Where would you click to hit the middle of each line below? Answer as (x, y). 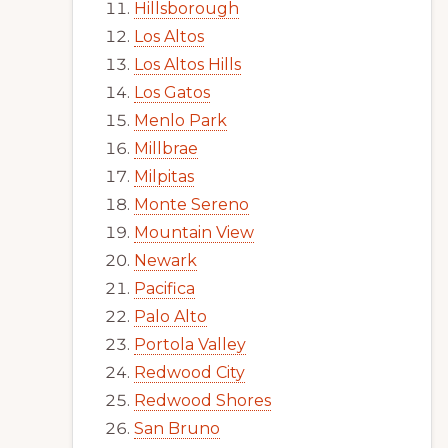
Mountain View (194, 232)
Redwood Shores (202, 400)
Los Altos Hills (187, 64)
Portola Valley (190, 344)
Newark (165, 260)
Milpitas (164, 176)
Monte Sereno (191, 204)
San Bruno (177, 428)
